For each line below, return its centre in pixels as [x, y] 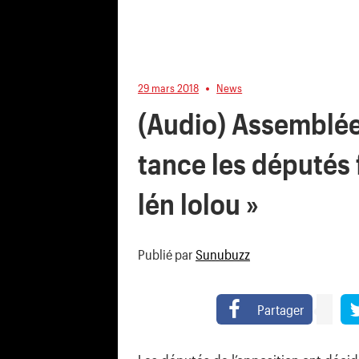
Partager [280, 310]
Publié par [167, 254]
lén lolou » [198, 204]
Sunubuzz [223, 254]
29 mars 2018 [168, 87]
